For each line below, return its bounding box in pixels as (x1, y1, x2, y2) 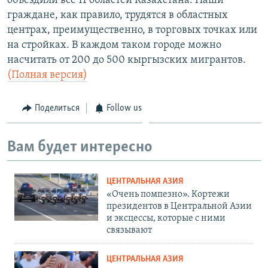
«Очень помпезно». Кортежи (106, 189, 230, 199)
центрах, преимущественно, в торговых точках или (7, 24, 257, 36)
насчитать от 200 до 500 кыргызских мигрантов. (7, 54, 246, 66)
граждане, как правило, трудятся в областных (7, 9, 228, 21)
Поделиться (34, 103, 80, 113)
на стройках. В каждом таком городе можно (7, 39, 221, 51)
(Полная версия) (7, 69, 87, 81)
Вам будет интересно (7, 139, 153, 156)
